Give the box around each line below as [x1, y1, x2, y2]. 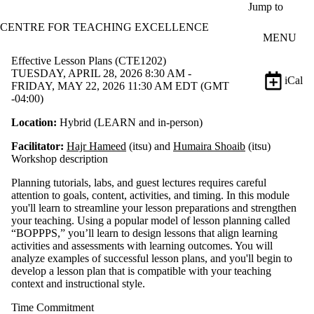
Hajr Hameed [67, 139, 126, 152]
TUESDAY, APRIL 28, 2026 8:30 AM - [11, 67, 191, 79]
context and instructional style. [11, 277, 145, 289]
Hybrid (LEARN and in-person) [57, 116, 203, 128]
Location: [11, 116, 57, 128]
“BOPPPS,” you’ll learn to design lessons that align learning [11, 226, 278, 239]
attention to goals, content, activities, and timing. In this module [11, 189, 289, 201]
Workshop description [11, 152, 108, 165]
